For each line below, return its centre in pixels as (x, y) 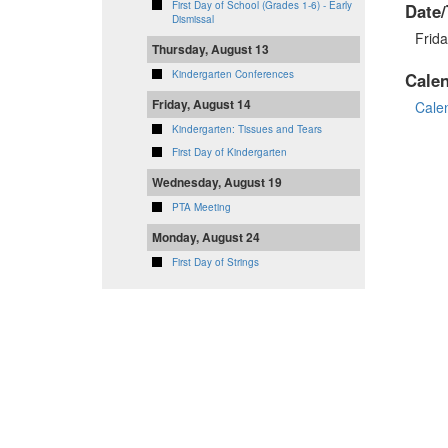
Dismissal (193, 19)
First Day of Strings (215, 262)
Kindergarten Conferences (233, 74)
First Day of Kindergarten (229, 152)
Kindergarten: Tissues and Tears (247, 129)
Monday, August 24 (206, 237)
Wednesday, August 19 (217, 182)
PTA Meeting (201, 207)
